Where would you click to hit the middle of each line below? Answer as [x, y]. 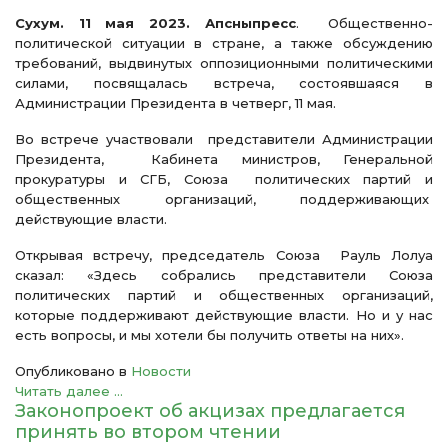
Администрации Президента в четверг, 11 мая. [175, 103]
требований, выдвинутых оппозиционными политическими [224, 63]
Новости [161, 371]
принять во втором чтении [153, 432]
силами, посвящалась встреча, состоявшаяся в [224, 83]
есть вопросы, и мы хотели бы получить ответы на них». [213, 335]
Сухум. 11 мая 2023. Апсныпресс [155, 23]
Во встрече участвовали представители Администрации [224, 139]
